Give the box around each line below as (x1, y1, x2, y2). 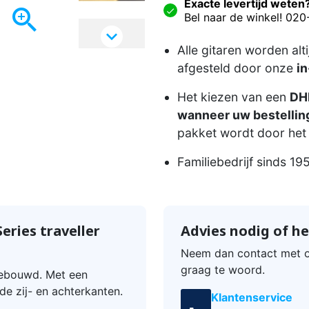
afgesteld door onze (177, 60, 297, 75)
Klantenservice (210, 290, 292, 304)
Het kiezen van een (177, 89, 290, 104)
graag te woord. (180, 262, 265, 277)
